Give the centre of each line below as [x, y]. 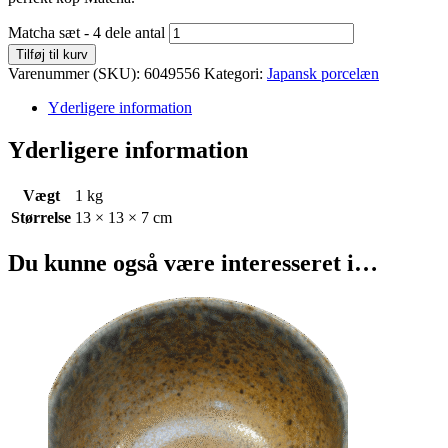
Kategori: [235, 74]
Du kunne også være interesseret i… [193, 262]
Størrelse [41, 217]
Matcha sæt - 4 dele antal [86, 33]
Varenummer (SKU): [76, 74]
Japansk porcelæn [323, 74]
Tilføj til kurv [52, 55]
